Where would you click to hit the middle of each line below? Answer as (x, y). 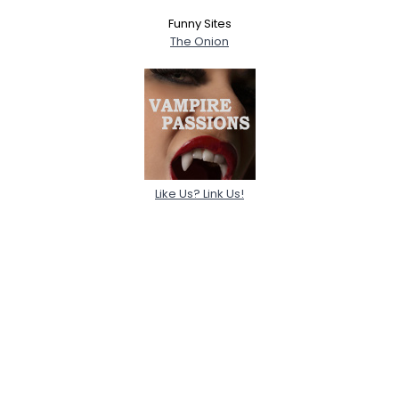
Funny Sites (199, 23)
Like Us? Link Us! (199, 193)
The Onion (199, 41)
